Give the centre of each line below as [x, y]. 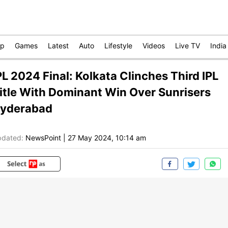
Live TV [188, 46]
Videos [154, 46]
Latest [58, 46]
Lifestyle [118, 46]
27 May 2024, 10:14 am [107, 138]
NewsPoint [43, 138]
